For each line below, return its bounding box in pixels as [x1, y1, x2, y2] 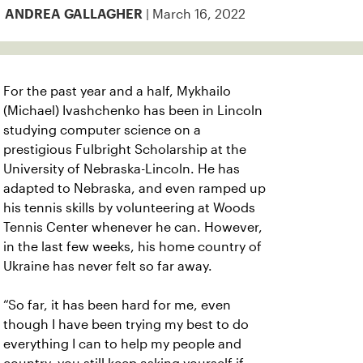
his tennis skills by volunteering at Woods [3, 201, 255, 215]
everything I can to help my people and [3, 337, 241, 351]
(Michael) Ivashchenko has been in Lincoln [3, 104, 263, 117]
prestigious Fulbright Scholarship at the [3, 143, 246, 156]
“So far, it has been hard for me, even [3, 298, 231, 312]
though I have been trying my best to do [3, 318, 249, 331]
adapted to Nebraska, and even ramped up [3, 181, 266, 195]
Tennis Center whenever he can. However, [3, 220, 263, 234]
